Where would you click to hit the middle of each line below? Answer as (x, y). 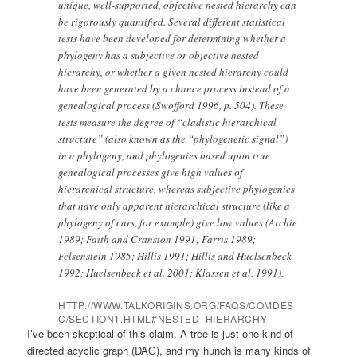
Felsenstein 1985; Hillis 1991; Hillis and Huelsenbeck (175, 256)
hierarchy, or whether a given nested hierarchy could (174, 72)
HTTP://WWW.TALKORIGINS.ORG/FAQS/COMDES (176, 305)
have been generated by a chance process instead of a (175, 89)
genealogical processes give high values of (151, 173)
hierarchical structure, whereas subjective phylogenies (177, 189)
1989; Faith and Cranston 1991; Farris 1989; (157, 239)
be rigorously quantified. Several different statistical (172, 22)
